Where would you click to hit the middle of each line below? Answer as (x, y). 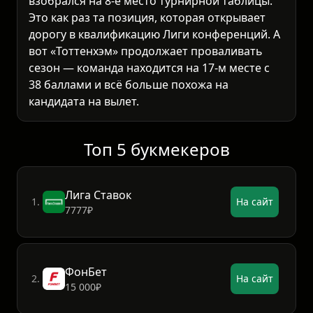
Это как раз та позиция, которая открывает (147, 18)
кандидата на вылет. (84, 102)
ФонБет (86, 272)
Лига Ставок (98, 195)
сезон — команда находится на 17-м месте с (149, 68)
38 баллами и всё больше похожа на (129, 85)
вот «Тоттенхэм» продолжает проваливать (146, 51)
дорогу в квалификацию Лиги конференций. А (154, 35)
